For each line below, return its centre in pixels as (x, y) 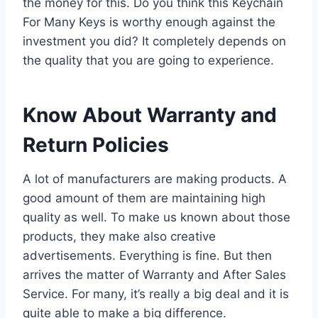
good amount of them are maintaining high (144, 198)
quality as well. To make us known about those (157, 217)
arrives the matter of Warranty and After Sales (154, 274)
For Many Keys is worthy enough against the (149, 22)
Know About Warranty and (150, 115)
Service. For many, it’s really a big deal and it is (156, 294)
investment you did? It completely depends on (154, 41)
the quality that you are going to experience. (148, 60)
